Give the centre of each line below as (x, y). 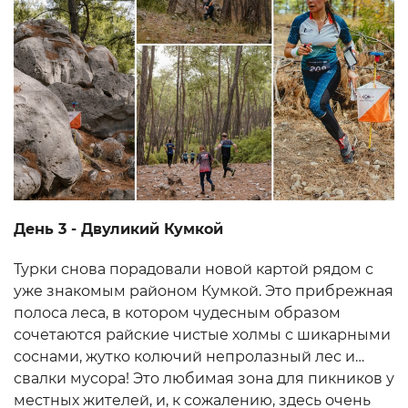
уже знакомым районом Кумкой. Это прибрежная (204, 291)
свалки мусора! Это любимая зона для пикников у (204, 379)
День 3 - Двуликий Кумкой (118, 229)
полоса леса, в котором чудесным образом (177, 313)
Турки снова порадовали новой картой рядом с (194, 270)
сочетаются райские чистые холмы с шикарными (202, 335)
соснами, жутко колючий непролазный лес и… (189, 357)
